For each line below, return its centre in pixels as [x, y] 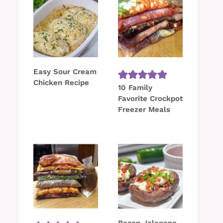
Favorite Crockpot [150, 99]
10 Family [135, 88]
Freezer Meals [144, 110]
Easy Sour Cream [65, 72]
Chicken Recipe [61, 83]
